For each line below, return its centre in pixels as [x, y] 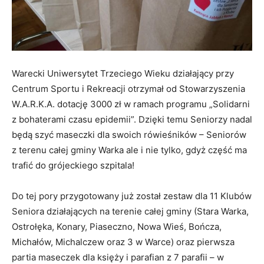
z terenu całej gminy [55, 150]
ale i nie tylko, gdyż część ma [185, 150]
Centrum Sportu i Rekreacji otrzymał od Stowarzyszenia [128, 88]
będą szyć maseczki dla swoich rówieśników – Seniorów [129, 134]
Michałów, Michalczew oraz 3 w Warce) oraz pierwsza [123, 242]
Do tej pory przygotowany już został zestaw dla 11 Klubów [132, 196]
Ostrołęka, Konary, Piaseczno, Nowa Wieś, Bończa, [117, 226]
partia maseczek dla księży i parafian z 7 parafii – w [118, 257]
